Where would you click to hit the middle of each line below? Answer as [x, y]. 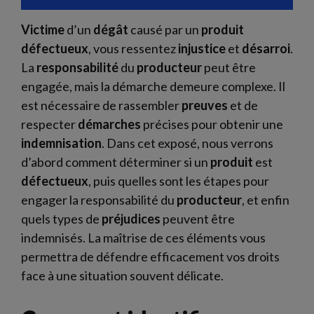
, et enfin [266, 200]
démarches [109, 124]
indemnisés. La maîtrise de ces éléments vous [143, 238]
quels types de [61, 219]
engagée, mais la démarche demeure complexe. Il [153, 86]
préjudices [131, 219]
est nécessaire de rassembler [101, 105]
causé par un [165, 29]
